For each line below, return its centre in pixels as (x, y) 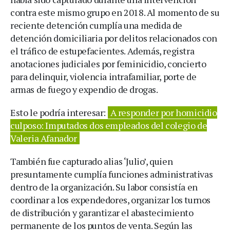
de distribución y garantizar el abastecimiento (102, 212)
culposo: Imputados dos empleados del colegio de (109, 125)
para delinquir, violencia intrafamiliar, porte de (103, 76)
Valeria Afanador (44, 138)
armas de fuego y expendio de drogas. (84, 89)
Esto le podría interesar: (59, 112)
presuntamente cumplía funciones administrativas (112, 174)
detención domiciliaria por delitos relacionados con (114, 38)
